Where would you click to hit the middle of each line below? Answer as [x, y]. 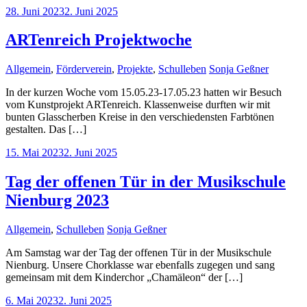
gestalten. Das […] [46, 130]
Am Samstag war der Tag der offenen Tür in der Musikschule [138, 253]
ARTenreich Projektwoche [99, 40]
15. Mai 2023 [35, 153]
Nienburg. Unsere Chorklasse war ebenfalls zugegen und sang [140, 265]
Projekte [135, 69]
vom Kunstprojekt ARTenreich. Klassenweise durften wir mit [138, 105]
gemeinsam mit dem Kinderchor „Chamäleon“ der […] [124, 278]
